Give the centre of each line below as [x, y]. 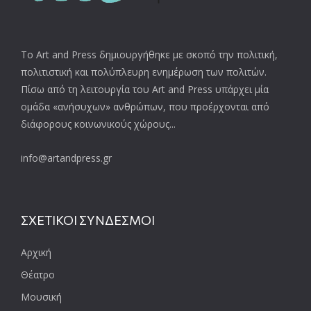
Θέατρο [38, 274]
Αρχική [36, 252]
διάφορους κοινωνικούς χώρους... [98, 124]
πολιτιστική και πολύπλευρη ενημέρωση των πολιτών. [144, 72]
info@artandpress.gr [66, 158]
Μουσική [41, 296]
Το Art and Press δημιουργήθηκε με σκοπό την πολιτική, [149, 54]
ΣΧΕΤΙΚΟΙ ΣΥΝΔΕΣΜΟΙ [88, 220]
